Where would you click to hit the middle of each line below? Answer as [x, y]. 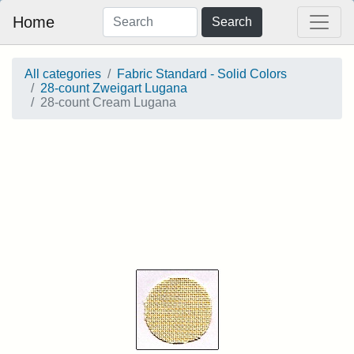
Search [232, 22]
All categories [63, 74]
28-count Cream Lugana [108, 102]
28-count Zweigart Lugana [114, 88]
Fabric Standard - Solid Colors [202, 74]
